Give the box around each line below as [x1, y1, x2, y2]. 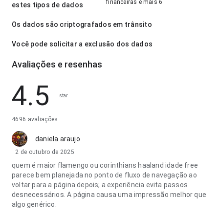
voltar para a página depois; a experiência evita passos [12, 181, 188, 189]
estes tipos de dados [12, 1, 83, 9]
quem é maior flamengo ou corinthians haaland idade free [12, 161, 198, 169]
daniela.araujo [35, 135, 80, 143]
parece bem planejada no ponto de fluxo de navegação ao [12, 171, 197, 179]
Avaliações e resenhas [12, 59, 102, 69]
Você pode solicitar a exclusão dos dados [12, 40, 153, 48]
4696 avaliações [12, 116, 58, 123]
